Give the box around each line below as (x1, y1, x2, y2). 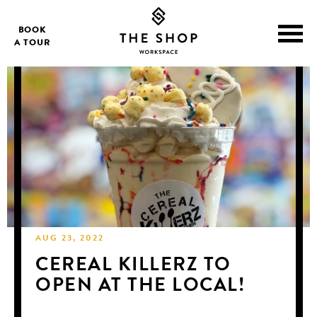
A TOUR (14, 40, 51, 48)
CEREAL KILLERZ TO (35, 256, 231, 276)
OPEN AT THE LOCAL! (35, 277, 246, 296)
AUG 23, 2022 (35, 234, 105, 243)
